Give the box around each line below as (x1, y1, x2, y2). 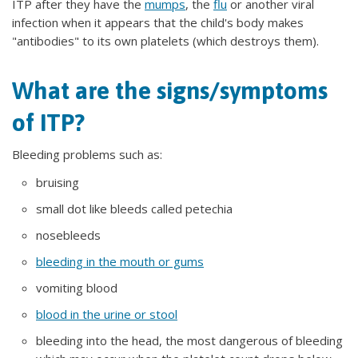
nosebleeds (36, 227, 101, 243)
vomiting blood (36, 280, 117, 296)
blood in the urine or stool (36, 306, 177, 322)
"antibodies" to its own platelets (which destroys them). (12, 33, 319, 49)
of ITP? (12, 109, 85, 136)
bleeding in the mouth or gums (36, 253, 204, 269)
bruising (36, 174, 79, 190)
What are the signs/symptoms (12, 77, 328, 104)
